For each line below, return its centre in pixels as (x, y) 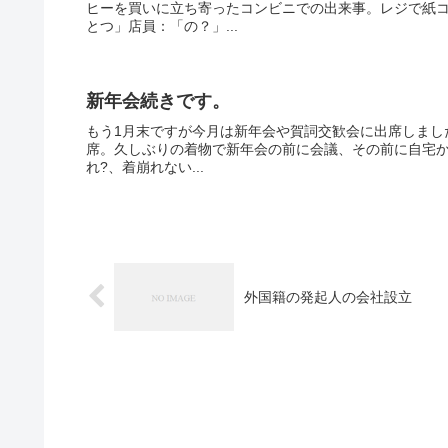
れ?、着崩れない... (145, 166)
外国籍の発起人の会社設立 (328, 296)
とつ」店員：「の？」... (162, 26)
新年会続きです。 (158, 100)
